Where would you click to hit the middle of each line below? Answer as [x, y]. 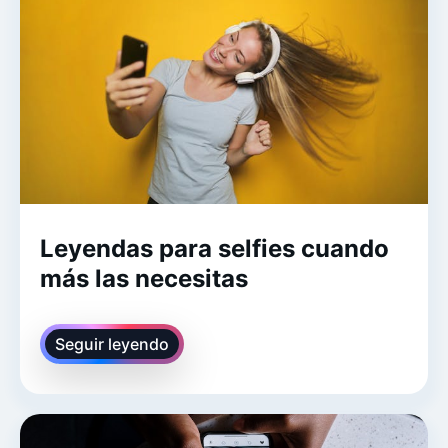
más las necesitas [144, 278]
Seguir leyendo [112, 343]
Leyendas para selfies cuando [214, 248]
